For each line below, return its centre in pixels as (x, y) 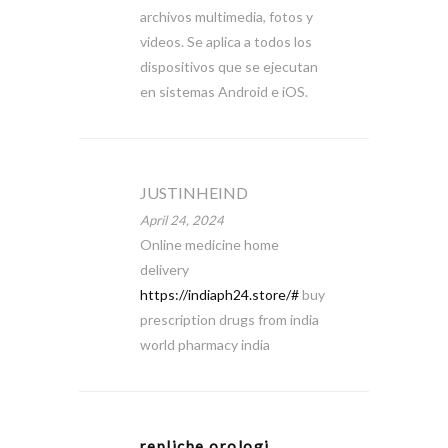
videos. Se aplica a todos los (225, 41)
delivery (164, 269)
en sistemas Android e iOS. (223, 91)
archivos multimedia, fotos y (226, 16)
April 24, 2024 (181, 220)
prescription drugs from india (229, 319)
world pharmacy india (204, 344)
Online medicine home (209, 244)
